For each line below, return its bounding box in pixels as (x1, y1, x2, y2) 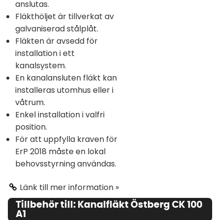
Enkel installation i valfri (15, 109, 105, 121)
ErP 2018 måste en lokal (15, 146, 106, 158)
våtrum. (15, 97, 45, 109)
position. (15, 121, 47, 133)
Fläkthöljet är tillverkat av (15, 11, 114, 23)
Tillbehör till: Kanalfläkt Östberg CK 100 (16, 200, 202, 210)
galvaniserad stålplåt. (15, 23, 98, 35)
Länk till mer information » (20, 181, 119, 193)
